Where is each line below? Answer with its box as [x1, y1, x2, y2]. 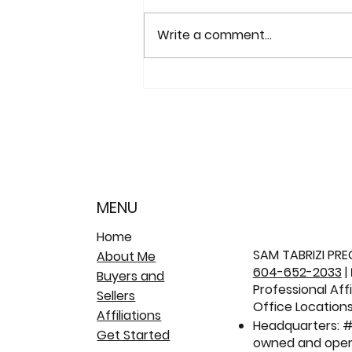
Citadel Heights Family [163, 95, 319, 115]
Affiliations [97, 306, 162, 324]
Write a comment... [157, 26, 272, 45]
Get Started [97, 325, 170, 344]
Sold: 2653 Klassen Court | [163, 74, 341, 94]
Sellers [97, 286, 136, 305]
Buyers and [97, 266, 165, 285]
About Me [97, 247, 156, 266]
